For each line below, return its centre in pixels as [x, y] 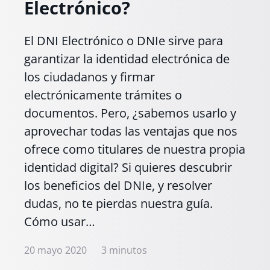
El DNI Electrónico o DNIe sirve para [124, 40]
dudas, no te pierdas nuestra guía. [118, 203]
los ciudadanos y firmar [89, 77]
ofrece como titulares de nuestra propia [135, 149]
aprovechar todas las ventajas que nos [131, 131]
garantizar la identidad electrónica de [127, 58]
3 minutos [124, 250]
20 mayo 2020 [55, 250]
